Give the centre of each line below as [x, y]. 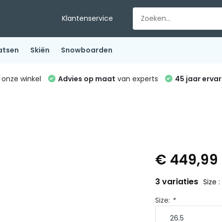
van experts [137, 79]
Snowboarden [86, 50]
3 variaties [178, 182]
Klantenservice [88, 18]
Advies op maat [86, 79]
